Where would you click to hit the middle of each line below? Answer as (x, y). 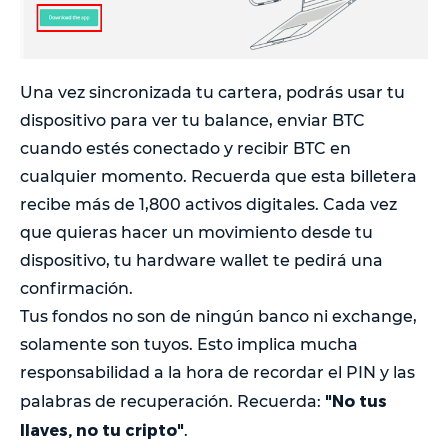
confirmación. (76, 288)
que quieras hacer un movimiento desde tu (196, 232)
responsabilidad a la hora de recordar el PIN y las (217, 372)
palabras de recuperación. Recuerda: (172, 401)
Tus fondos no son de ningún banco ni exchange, (218, 316)
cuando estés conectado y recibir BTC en (185, 148)
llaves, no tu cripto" (102, 429)
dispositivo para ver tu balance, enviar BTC (192, 120)
